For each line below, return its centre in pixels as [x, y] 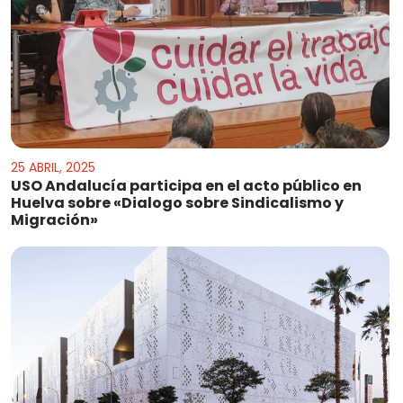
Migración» [54, 219]
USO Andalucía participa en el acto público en [186, 185]
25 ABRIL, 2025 [53, 167]
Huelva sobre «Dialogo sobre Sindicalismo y [177, 202]
